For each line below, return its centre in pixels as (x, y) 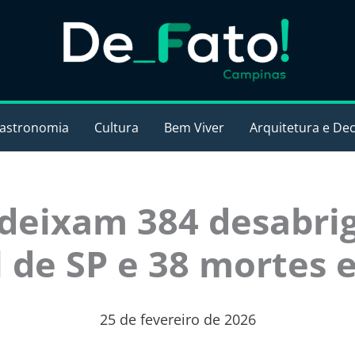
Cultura (116, 128)
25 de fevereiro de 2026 (177, 319)
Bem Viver (194, 128)
